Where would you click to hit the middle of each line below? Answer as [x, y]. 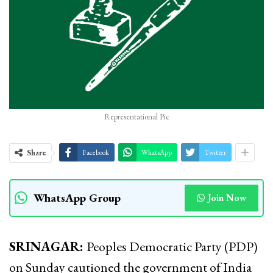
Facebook [96, 152]
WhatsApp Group [77, 197]
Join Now [227, 197]
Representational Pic [136, 116]
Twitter [215, 152]
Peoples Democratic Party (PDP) [172, 246]
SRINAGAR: [48, 246]
